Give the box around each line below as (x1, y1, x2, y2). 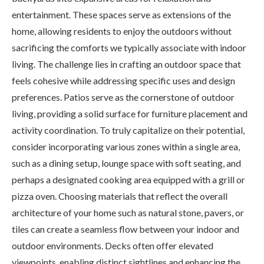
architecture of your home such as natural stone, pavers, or (12, 206, 244, 218)
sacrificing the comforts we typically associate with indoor (12, 41, 246, 53)
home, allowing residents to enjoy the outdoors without (12, 25, 232, 37)
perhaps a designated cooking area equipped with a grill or (12, 173, 245, 185)
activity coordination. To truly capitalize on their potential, (12, 124, 245, 136)
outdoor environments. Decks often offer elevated (12, 239, 213, 251)
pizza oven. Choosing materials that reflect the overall (12, 190, 227, 202)
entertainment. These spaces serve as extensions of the (12, 8, 231, 20)
